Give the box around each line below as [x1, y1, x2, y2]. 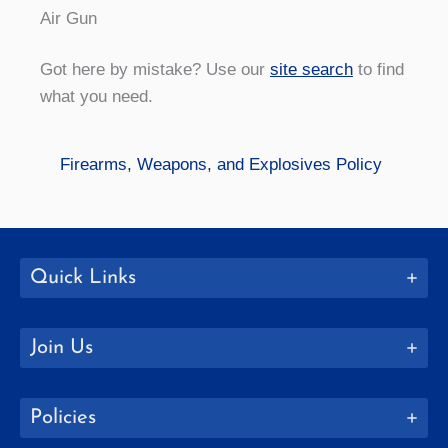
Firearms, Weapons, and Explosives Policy [60, 154, 382, 174]
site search [270, 60, 353, 80]
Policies [30, 407, 96, 428]
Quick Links [30, 267, 136, 288]
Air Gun [40, 8, 97, 28]
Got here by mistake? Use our [40, 60, 270, 80]
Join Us [30, 337, 93, 358]
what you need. [40, 87, 153, 107]
